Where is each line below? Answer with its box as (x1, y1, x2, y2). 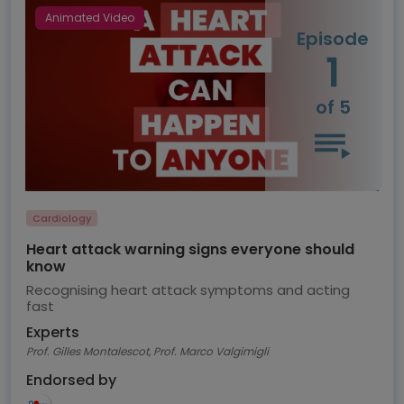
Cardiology (32, 210, 92, 225)
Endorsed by (26, 369, 116, 390)
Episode (297, 26, 369, 52)
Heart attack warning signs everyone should (26, 238, 354, 260)
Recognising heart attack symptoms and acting (26, 280, 350, 299)
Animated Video (45, 9, 134, 25)
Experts (26, 321, 79, 343)
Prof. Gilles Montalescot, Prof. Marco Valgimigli (216, 343, 269, 359)
